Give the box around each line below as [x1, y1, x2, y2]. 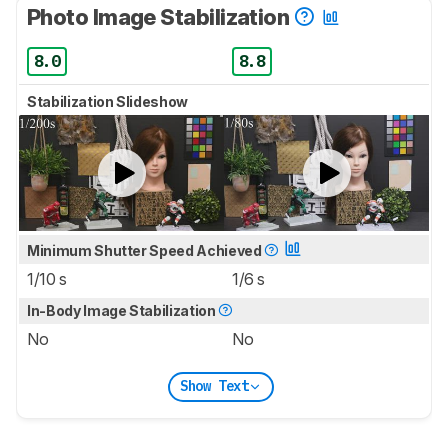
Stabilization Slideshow [27, 93, 191, 111]
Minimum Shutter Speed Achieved [27, 241, 265, 259]
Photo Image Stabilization [27, 4, 294, 31]
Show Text [179, 377, 249, 396]
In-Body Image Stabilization [27, 301, 219, 319]
